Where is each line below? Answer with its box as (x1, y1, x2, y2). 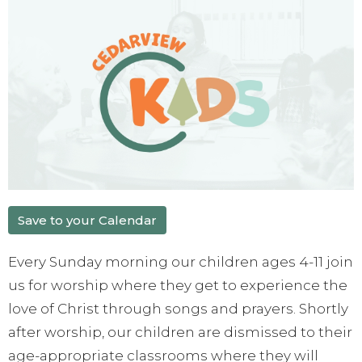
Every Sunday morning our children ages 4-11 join (8, 253, 353, 270)
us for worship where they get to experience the (8, 276, 347, 293)
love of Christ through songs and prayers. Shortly (8, 300, 348, 317)
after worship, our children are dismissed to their (8, 323, 352, 340)
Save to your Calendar (18, 212, 157, 228)
